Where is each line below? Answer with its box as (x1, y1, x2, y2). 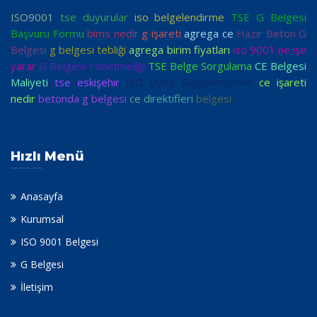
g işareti (142, 26, 181, 41)
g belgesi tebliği (50, 42, 127, 57)
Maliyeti (11, 75, 48, 90)
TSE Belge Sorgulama (148, 59, 252, 74)
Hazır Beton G (236, 26, 306, 41)
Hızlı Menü (11, 149, 84, 165)
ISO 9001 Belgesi (21, 235, 98, 249)
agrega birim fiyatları (129, 42, 230, 57)
